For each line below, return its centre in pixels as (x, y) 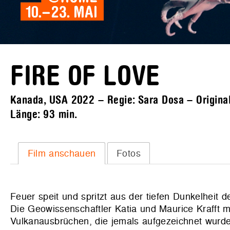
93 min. (60, 114)
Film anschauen (62, 153)
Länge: (27, 114)
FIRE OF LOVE (85, 76)
